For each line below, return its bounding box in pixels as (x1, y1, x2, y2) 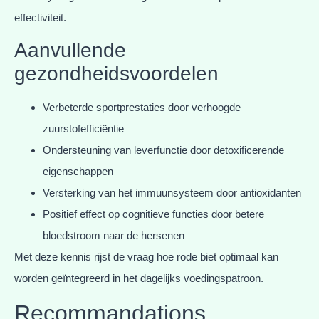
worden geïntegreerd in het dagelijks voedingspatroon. (14, 272, 263, 285)
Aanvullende (14, 39, 126, 62)
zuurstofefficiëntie (43, 122, 124, 135)
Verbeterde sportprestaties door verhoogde (43, 101, 241, 114)
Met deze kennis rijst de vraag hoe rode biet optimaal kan (14, 251, 278, 263)
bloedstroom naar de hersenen (43, 229, 184, 242)
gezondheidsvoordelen (14, 63, 219, 85)
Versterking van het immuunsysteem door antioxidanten (43, 187, 301, 199)
